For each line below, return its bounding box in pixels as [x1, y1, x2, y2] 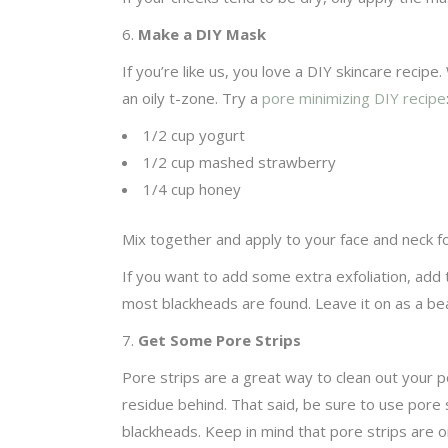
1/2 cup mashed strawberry [143, 152, 336, 173]
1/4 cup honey [143, 179, 241, 200]
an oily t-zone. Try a [122, 88, 262, 109]
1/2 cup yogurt [143, 125, 245, 146]
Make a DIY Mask [138, 24, 266, 45]
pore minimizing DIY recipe [262, 88, 446, 109]
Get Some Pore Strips [138, 329, 301, 350]
